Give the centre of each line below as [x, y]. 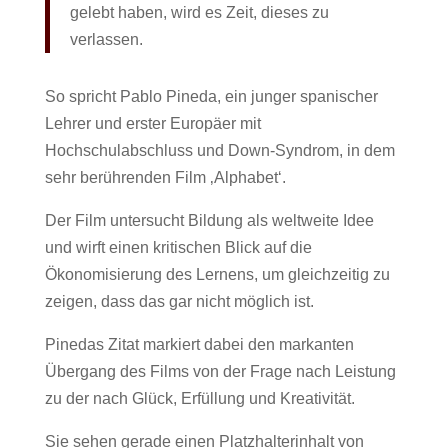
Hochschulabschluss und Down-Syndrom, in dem [219, 150]
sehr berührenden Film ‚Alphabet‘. [165, 177]
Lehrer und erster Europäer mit [152, 123]
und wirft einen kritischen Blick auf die [178, 247]
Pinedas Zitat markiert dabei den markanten [199, 344]
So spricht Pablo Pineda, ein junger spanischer [211, 96]
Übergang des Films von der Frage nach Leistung [220, 371]
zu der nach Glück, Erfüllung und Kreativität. [199, 398]
